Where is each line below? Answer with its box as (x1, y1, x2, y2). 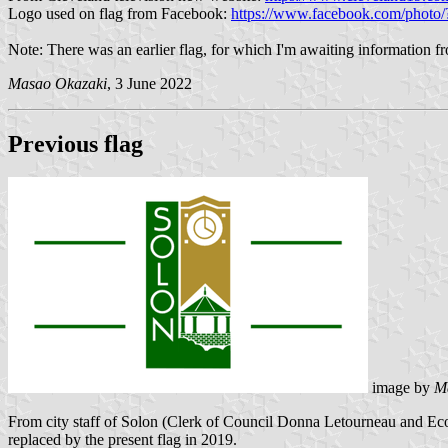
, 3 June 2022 (107, 74, 192, 92)
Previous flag (8, 130, 143, 157)
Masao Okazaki (8, 74, 107, 92)
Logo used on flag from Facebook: (8, 4, 231, 22)
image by (368, 379, 434, 397)
